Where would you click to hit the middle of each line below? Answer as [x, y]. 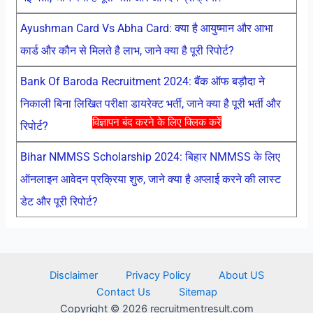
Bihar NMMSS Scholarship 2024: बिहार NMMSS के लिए [150, 156]
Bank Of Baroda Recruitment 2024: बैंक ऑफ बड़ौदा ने [142, 81]
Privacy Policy [158, 276]
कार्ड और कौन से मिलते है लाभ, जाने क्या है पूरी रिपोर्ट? [127, 50]
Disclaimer [73, 276]
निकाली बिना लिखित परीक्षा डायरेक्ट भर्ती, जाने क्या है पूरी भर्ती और [150, 103]
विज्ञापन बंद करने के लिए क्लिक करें [156, 122]
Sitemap [198, 292]
